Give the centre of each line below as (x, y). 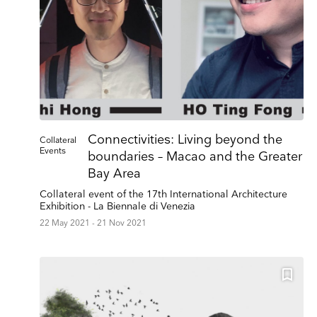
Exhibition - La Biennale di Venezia (117, 206)
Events (53, 151)
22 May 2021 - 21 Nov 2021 (93, 223)
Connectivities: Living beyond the (185, 139)
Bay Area (114, 173)
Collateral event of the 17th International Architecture (163, 194)
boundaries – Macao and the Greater (195, 156)
